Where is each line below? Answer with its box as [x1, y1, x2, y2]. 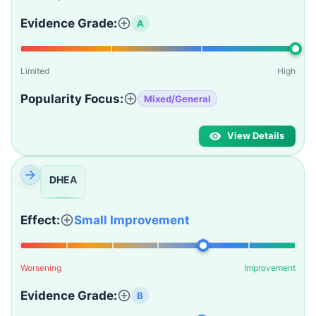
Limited [20, 66, 49, 76]
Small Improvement [74, 213, 190, 227]
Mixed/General [144, 92, 211, 104]
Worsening [20, 262, 61, 273]
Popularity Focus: [20, 92, 123, 106]
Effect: [20, 213, 60, 227]
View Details [227, 130, 284, 141]
